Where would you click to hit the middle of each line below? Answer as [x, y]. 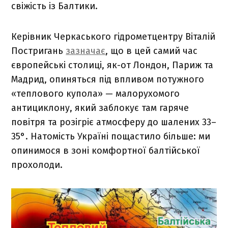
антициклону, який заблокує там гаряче [100, 108]
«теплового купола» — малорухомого [96, 93]
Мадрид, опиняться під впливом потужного [108, 79]
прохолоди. [37, 165]
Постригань [39, 51]
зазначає [86, 51]
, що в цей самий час [152, 51]
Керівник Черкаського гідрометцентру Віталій [113, 36]
